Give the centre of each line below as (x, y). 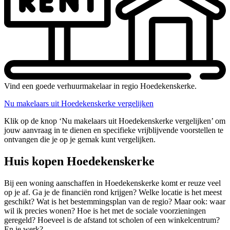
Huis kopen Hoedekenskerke (79, 161)
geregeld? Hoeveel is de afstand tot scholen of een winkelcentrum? (112, 220)
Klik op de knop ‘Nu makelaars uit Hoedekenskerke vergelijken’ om (115, 121)
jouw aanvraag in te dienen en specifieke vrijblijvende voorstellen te (114, 130)
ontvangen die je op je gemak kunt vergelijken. (80, 140)
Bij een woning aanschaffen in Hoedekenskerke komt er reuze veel (112, 183)
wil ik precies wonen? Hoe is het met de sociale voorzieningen (105, 211)
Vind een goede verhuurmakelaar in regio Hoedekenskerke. (100, 86)
